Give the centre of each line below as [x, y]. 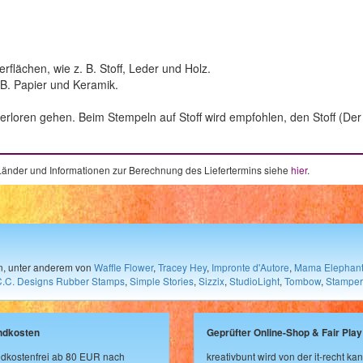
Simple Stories [162, 280]
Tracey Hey [182, 267]
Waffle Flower [124, 267]
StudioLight [254, 280]
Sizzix [211, 280]
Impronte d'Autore [250, 267]
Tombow [303, 280]
